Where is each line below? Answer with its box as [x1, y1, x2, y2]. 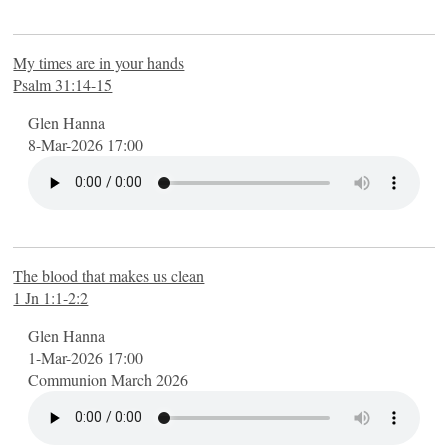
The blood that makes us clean [13, 264, 205, 286]
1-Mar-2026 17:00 [28, 346, 144, 368]
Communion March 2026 [28, 368, 189, 390]
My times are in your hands [13, 51, 185, 73]
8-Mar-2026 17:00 [28, 133, 144, 155]
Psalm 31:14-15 [13, 73, 113, 95]
